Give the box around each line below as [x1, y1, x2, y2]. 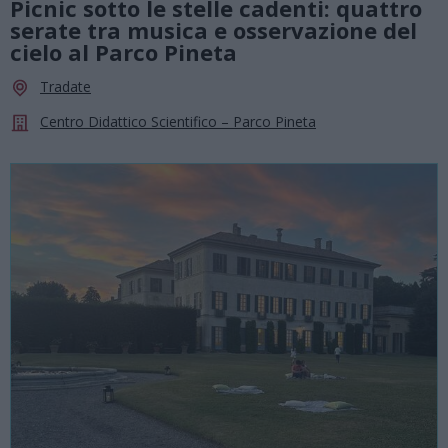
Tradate [40, 77, 91, 97]
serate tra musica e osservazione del [10, 15, 417, 46]
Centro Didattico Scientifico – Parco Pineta [40, 112, 316, 132]
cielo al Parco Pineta [10, 37, 237, 68]
